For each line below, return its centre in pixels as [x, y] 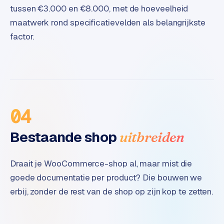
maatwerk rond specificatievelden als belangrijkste [108, 23]
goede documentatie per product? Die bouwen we [106, 178]
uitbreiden [152, 137]
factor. [22, 37]
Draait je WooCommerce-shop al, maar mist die [101, 164]
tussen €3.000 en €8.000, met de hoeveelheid [99, 9]
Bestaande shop [63, 137]
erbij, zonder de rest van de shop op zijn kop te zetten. [112, 192]
